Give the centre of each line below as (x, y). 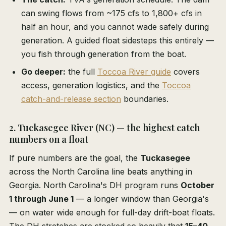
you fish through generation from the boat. (104, 54)
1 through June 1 (41, 199)
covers (185, 72)
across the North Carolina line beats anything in (101, 172)
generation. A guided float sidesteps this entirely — (118, 41)
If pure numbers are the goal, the (75, 158)
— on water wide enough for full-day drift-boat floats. (112, 213)
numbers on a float (49, 139)
